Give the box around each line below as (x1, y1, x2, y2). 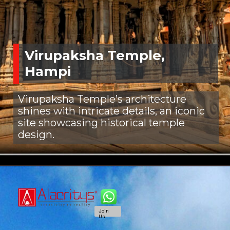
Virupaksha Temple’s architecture (17, 93, 186, 106)
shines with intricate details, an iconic (17, 105, 205, 118)
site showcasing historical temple (17, 117, 185, 129)
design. (17, 128, 54, 141)
